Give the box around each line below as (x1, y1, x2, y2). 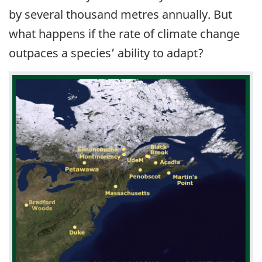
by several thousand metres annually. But (9, 6, 232, 23)
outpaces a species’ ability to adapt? (9, 45, 204, 61)
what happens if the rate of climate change (9, 26, 240, 42)
